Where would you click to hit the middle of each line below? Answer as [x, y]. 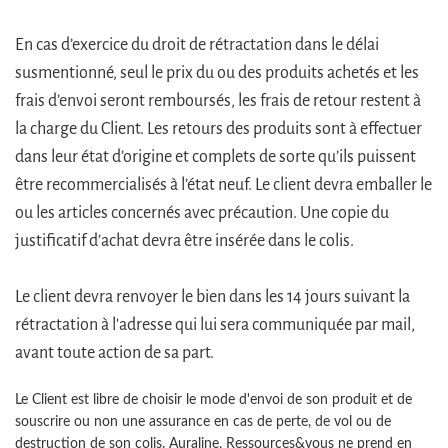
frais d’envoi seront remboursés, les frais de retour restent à [218, 100]
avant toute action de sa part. [114, 352]
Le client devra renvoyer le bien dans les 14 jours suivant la [212, 296]
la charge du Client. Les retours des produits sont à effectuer [218, 128]
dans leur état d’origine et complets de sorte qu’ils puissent [215, 156]
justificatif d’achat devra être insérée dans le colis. [186, 240]
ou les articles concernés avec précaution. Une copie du [202, 212]
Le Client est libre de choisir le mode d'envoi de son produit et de [213, 399]
